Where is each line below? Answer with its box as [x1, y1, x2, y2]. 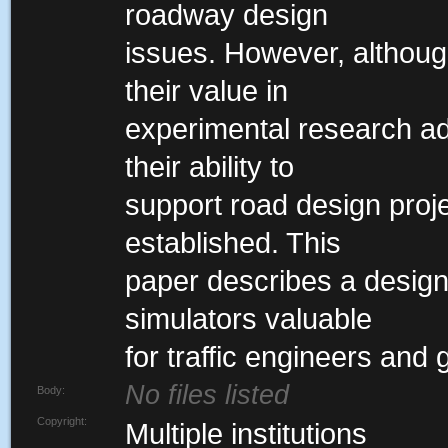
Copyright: [37, 415, 87, 427]
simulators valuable [125, 303, 372, 335]
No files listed [125, 380, 289, 410]
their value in [125, 75, 288, 107]
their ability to [125, 151, 294, 183]
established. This [125, 227, 341, 259]
